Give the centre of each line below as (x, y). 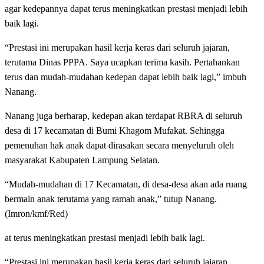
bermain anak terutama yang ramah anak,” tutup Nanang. (111, 199)
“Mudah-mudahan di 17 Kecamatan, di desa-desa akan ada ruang (126, 184)
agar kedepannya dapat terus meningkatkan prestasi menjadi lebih (126, 8)
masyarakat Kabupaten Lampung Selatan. (82, 160)
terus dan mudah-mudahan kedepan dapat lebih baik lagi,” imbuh (126, 77)
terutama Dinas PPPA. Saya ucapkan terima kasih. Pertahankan (122, 62)
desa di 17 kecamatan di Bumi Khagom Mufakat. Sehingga (115, 130)
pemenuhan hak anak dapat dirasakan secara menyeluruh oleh (119, 145)
